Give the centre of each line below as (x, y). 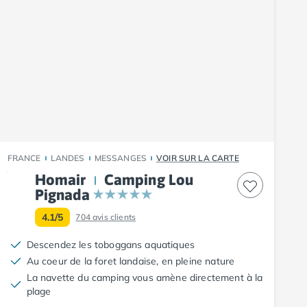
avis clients (114, 217)
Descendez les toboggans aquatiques (111, 244)
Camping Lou (149, 179)
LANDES (67, 158)
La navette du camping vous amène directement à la (145, 277)
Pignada (62, 194)
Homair (60, 179)
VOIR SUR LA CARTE (198, 158)
